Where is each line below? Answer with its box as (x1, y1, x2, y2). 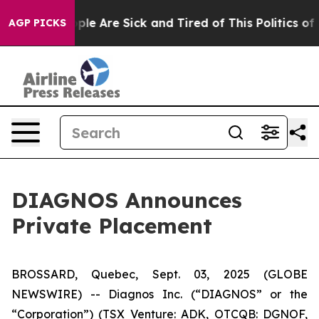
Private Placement (11, 212, 212, 239)
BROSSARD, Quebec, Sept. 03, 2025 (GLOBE (11, 267, 308, 281)
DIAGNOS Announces (11, 187, 242, 214)
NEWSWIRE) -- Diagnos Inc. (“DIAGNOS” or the (11, 287, 308, 301)
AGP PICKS (9, 16, 66, 29)
